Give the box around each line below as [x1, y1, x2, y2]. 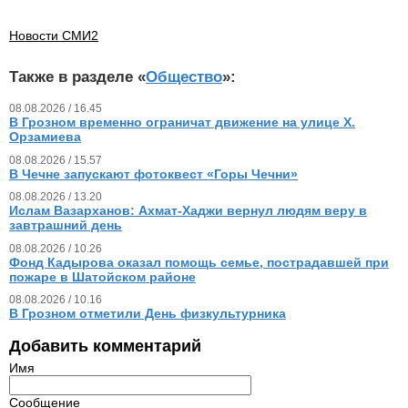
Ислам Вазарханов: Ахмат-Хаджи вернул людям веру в [9, 203, 367, 219]
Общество [146, 68, 222, 87]
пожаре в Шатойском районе [9, 269, 196, 284]
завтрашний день [9, 218, 122, 233]
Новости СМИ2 [9, 27, 98, 43]
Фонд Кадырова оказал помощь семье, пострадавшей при [9, 254, 389, 270]
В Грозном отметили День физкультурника [9, 306, 286, 321]
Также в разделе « [9, 68, 146, 87]
